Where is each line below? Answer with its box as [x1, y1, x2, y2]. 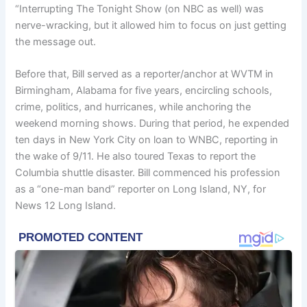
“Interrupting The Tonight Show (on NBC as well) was [15, 2, 265, 15]
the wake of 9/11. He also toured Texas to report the [15, 150, 256, 162]
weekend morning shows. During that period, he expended [15, 117, 290, 130]
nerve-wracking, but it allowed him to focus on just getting [15, 19, 287, 32]
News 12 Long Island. [15, 199, 116, 212]
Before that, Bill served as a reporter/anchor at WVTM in [15, 68, 274, 80]
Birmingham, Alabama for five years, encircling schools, [15, 84, 273, 97]
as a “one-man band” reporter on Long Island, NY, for [15, 183, 267, 195]
